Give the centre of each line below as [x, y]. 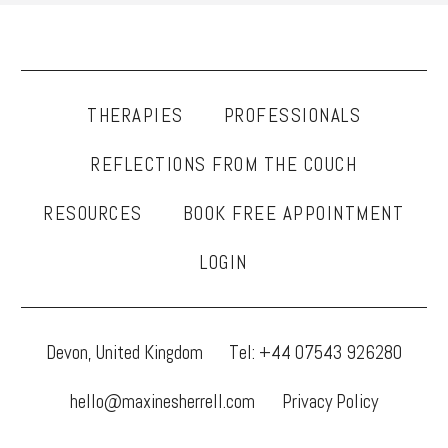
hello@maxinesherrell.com [163, 401]
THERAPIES [135, 115]
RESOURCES [93, 213]
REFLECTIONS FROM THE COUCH [224, 164]
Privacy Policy [329, 401]
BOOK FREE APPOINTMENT [293, 213]
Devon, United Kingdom [124, 352]
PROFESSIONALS [292, 115]
